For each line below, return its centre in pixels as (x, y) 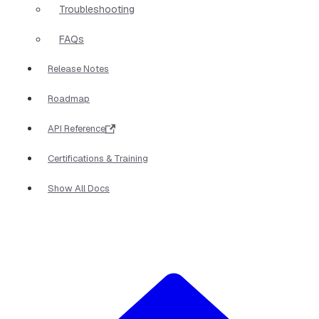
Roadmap (69, 98)
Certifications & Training (98, 158)
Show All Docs (79, 188)
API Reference (77, 128)
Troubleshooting (97, 9)
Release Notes (78, 68)
